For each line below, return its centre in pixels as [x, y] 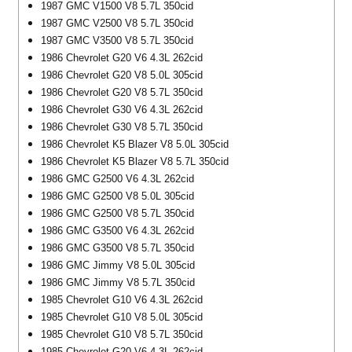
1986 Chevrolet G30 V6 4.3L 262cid [123, 109]
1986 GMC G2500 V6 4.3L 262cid [119, 178]
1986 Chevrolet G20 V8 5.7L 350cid [123, 92]
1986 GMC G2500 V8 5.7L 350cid [119, 213]
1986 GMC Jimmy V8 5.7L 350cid [119, 282]
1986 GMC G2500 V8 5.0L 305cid [119, 196]
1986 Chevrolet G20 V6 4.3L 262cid [123, 57]
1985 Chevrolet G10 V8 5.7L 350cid [123, 334]
